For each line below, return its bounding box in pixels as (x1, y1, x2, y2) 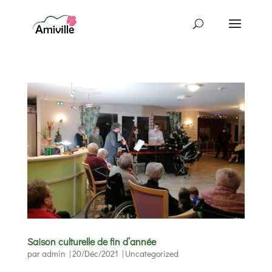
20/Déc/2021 (72, 247, 118, 259)
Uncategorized (124, 247, 178, 259)
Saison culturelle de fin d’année (27, 234, 156, 248)
